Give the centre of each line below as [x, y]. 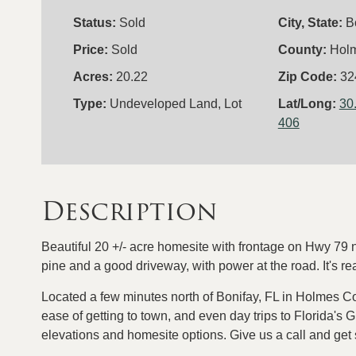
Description [130, 211]
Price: [92, 49]
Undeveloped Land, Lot [176, 103]
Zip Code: [309, 76]
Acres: [95, 76]
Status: [96, 22]
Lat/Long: [308, 103]
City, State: [311, 22]
